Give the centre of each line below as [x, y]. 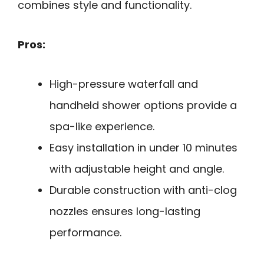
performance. [85, 232]
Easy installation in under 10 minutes [143, 147]
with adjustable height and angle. [137, 169]
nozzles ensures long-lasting [125, 211]
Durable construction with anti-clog [143, 190]
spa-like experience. [102, 126]
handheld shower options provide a [143, 105]
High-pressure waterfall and [124, 84]
